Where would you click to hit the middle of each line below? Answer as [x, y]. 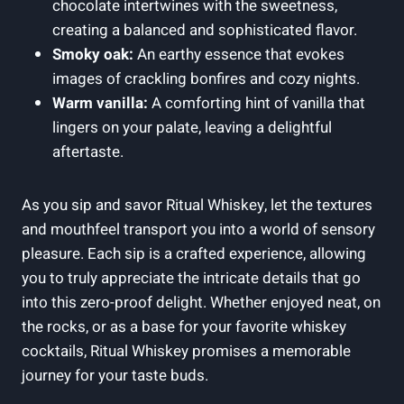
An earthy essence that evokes [239, 54]
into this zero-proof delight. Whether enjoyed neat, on [201, 302]
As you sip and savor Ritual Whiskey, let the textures [197, 205]
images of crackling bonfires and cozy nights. [206, 78]
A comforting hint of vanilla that [257, 103]
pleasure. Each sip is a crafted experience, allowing [194, 253]
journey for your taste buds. [115, 375]
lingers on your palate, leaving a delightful [192, 127]
